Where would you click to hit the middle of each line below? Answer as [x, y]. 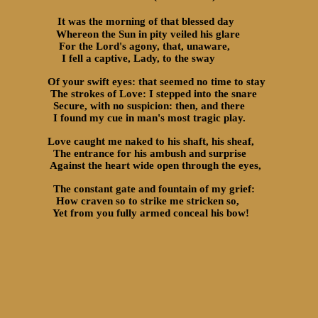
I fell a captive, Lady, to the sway [130, 58]
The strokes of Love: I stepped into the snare [151, 94]
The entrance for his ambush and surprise [146, 153]
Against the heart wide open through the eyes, [153, 165]
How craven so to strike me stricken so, [142, 201]
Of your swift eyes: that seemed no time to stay [155, 82]
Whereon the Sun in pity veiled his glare [142, 34]
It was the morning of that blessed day [142, 21]
